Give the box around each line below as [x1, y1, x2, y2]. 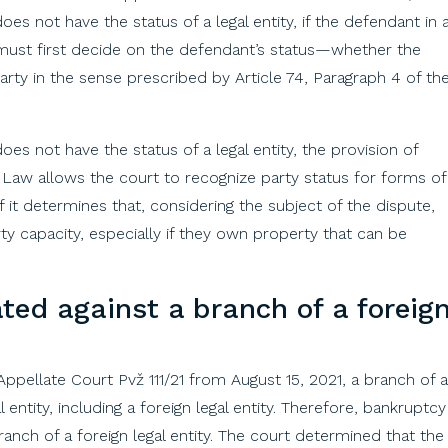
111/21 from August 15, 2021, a [144, 369, 364, 389]
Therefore [281, 397, 354, 417]
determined [295, 425, 381, 445]
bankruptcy [363, 397, 446, 417]
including [58, 397, 122, 417]
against [57, 291, 159, 325]
